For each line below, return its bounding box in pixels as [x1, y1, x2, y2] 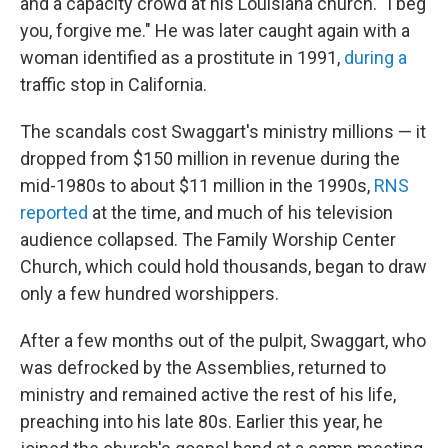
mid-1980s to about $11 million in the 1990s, [20, 175, 374, 196]
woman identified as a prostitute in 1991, [20, 47, 344, 68]
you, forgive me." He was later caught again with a [20, 20, 410, 41]
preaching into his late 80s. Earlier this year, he [20, 411, 383, 432]
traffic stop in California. [20, 74, 207, 95]
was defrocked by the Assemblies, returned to [20, 357, 386, 378]
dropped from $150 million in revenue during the [20, 148, 400, 169]
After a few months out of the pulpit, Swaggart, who [20, 330, 426, 351]
